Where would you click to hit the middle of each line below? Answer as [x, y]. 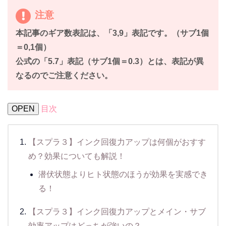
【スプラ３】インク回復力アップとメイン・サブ [117, 211]
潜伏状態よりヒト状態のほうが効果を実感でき [123, 175]
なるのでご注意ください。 [64, 75]
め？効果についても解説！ [76, 156]
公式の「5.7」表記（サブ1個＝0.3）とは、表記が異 [109, 61]
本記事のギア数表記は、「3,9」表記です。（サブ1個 [112, 33]
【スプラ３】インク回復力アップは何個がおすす [117, 142]
